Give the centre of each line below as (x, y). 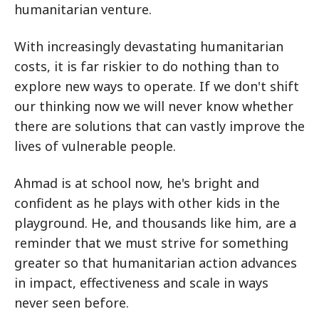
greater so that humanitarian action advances (156, 262)
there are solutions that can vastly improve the (159, 126)
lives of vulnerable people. (95, 146)
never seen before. (72, 302)
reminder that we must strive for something (151, 242)
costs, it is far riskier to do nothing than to (147, 66)
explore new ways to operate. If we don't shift (157, 86)
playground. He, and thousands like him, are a (155, 223)
